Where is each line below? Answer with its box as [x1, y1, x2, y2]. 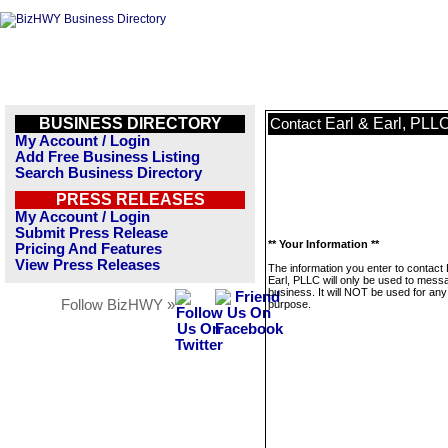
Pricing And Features [15, 241, 162, 257]
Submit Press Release [15, 225, 168, 241]
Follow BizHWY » [61, 297, 175, 313]
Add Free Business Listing [15, 149, 200, 165]
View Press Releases [15, 257, 160, 273]
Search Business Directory [15, 165, 202, 181]
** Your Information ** [268, 238, 379, 250]
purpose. [268, 298, 311, 310]
